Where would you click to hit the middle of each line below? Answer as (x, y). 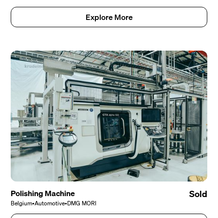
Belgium (22, 203)
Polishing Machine (43, 193)
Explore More (109, 17)
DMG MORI (82, 203)
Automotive (50, 203)
